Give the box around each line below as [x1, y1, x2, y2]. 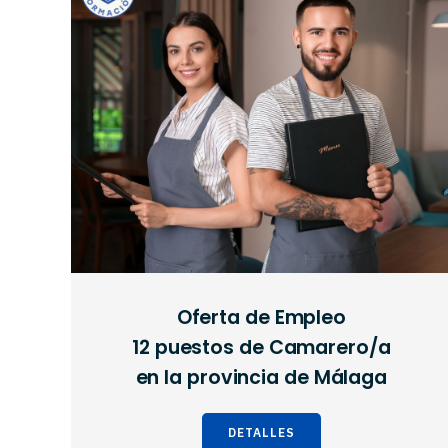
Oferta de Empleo [176, 304, 347, 332]
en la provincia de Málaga [135, 364, 388, 392]
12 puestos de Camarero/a [132, 334, 391, 362]
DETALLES [227, 425, 295, 441]
